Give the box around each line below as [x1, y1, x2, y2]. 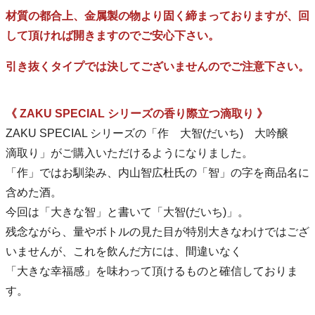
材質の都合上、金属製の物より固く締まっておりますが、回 [6, 9, 309, 22]
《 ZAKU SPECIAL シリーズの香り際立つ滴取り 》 [6, 107, 268, 120]
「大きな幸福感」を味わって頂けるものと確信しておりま [6, 264, 298, 277]
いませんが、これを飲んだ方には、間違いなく [6, 245, 242, 257]
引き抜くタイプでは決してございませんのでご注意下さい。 [6, 60, 309, 72]
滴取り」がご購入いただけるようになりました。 [6, 146, 253, 159]
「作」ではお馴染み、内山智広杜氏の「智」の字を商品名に [6, 166, 309, 179]
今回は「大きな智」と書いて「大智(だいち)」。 [6, 205, 249, 218]
